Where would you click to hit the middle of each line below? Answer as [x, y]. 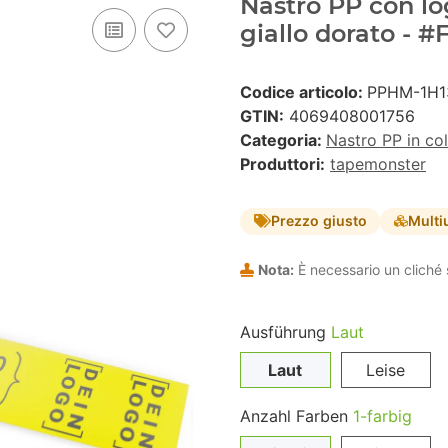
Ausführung [285, 331]
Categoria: [283, 139]
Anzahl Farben [296, 415]
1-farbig [382, 415]
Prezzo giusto [318, 221]
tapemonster [378, 163]
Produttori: [282, 163]
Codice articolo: [303, 91]
